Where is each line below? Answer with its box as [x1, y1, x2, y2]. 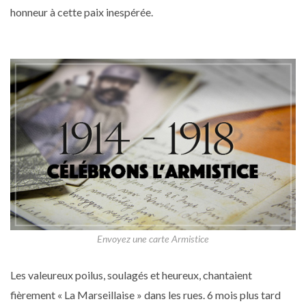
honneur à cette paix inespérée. [10, 5, 153, 18]
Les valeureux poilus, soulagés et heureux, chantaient [10, 268, 252, 281]
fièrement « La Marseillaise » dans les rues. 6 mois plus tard [10, 288, 281, 301]
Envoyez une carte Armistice [97, 233, 209, 245]
